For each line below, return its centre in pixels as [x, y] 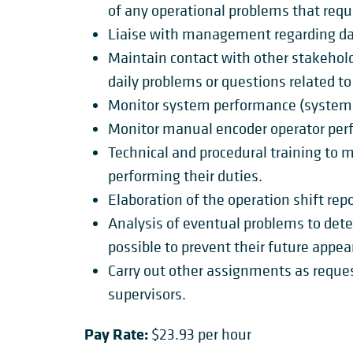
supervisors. [147, 294]
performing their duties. [185, 176]
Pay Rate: [116, 334]
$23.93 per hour [200, 334]
